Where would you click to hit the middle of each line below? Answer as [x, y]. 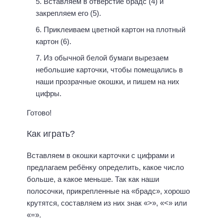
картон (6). [54, 41]
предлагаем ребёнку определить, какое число [105, 167]
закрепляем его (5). [68, 13]
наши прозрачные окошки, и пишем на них [108, 81]
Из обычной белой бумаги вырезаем [106, 57]
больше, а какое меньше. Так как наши [93, 179]
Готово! [39, 112]
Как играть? [51, 134]
